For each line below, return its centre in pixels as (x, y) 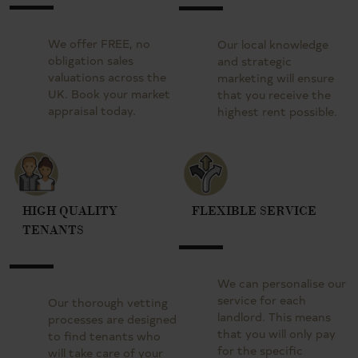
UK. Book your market (109, 93)
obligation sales (91, 60)
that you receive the (274, 94)
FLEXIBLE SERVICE (254, 210)
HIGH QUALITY (70, 210)
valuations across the (107, 77)
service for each (262, 300)
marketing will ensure (276, 78)
